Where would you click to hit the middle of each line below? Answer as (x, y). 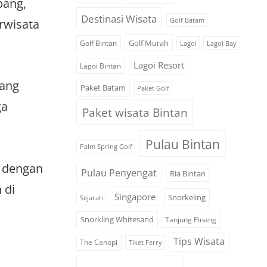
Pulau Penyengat (119, 173)
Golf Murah (148, 43)
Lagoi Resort (159, 65)
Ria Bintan (187, 173)
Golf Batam (187, 20)
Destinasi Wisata (119, 18)
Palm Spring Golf (106, 146)
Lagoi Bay (221, 43)
